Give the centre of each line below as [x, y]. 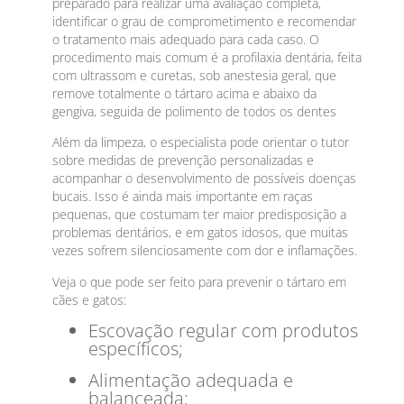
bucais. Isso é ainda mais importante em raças [183, 197]
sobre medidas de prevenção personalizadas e [184, 161]
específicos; [136, 349]
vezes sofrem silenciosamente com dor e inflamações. [205, 251]
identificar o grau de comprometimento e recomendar [205, 22]
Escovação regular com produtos [224, 331]
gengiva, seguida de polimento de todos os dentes [195, 112]
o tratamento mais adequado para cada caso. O [186, 40]
